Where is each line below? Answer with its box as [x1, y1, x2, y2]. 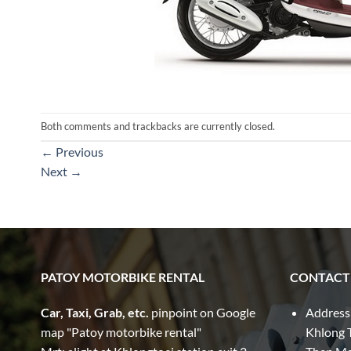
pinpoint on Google [151, 305, 255, 320]
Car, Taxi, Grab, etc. [41, 305, 151, 320]
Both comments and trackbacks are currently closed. [41, 119, 275, 132]
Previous [53, 143, 103, 159]
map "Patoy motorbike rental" [41, 324, 201, 340]
